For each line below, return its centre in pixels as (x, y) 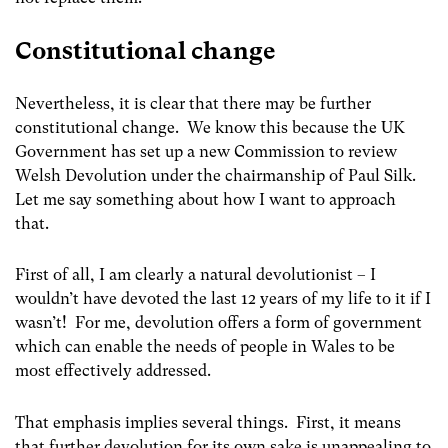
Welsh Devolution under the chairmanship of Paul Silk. (217, 176)
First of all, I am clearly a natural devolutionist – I (195, 275)
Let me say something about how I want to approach (205, 200)
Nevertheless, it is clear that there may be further (193, 104)
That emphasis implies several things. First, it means (208, 422)
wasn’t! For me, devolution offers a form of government (218, 323)
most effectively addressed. (113, 371)
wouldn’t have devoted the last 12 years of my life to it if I (223, 299)
